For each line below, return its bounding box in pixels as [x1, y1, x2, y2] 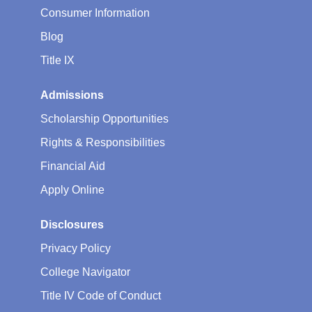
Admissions [40, 88, 104, 101]
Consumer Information [40, 6, 150, 19]
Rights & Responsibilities [40, 136, 165, 148]
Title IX [40, 54, 75, 66]
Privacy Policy [40, 242, 111, 254]
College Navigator [40, 265, 130, 278]
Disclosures [40, 218, 104, 231]
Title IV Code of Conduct [40, 289, 161, 302]
